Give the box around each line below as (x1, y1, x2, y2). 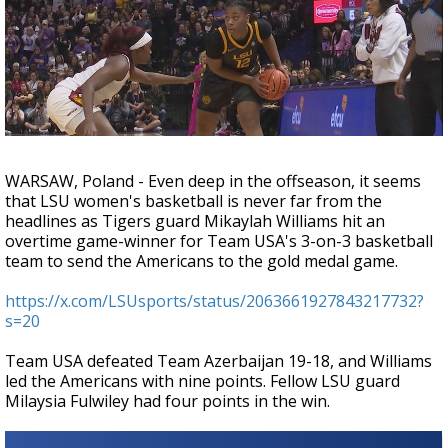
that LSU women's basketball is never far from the (5, 190, 382, 212)
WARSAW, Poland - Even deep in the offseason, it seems (5, 170, 421, 192)
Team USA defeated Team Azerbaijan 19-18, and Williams (5, 350, 432, 372)
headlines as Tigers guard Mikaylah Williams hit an (5, 210, 385, 232)
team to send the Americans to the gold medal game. (5, 250, 398, 272)
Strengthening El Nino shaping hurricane (101, 13, 327, 31)
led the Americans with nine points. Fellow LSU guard (5, 370, 400, 392)
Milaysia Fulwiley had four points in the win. (5, 390, 330, 412)
